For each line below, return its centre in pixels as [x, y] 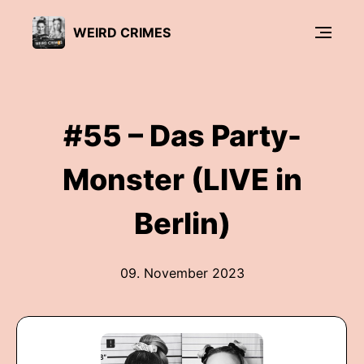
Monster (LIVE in [182, 180]
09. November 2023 [182, 273]
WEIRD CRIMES [122, 32]
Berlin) [182, 223]
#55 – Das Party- [182, 136]
